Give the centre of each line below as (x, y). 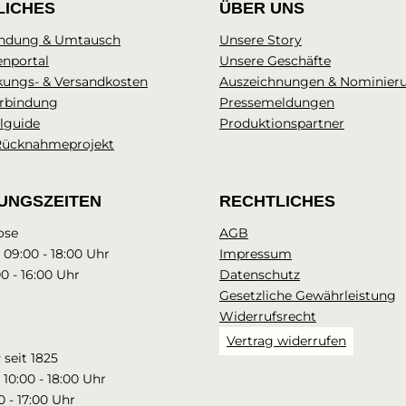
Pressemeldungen (277, 102)
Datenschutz (260, 274)
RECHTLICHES (277, 201)
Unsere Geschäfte (275, 60)
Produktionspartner (282, 123)
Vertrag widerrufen (286, 340)
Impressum (256, 253)
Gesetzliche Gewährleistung (308, 295)
